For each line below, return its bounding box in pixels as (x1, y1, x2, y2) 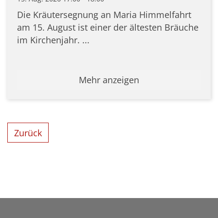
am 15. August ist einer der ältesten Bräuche (17, 21, 199, 33)
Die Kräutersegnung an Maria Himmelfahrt (17, 8, 191, 20)
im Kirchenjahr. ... (17, 34, 90, 46)
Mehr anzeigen (79, 73, 139, 86)
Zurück (14, 127, 42, 139)
